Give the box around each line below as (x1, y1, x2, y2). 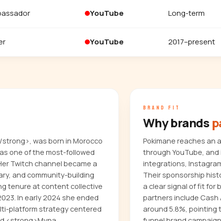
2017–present (168, 37, 215, 47)
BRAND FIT (143, 104, 181, 111)
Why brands (143, 114, 212, 131)
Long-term (168, 8, 205, 18)
